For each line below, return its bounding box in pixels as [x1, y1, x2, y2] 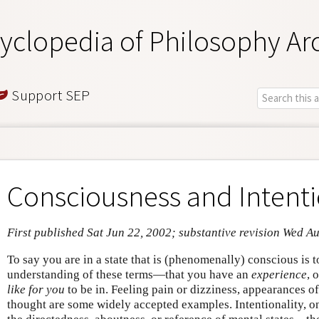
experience [251, 267, 307, 281]
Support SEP [8, 85, 90, 105]
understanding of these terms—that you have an [7, 267, 251, 281]
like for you [7, 282, 65, 296]
